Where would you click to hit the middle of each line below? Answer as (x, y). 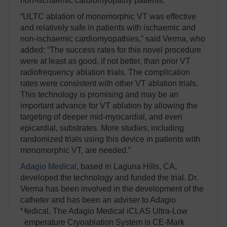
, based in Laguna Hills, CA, (127, 166)
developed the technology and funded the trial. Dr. (109, 177)
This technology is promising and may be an (99, 94)
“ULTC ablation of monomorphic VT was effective (108, 16)
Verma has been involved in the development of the (112, 188)
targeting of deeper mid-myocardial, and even (101, 117)
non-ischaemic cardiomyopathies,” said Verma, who (113, 39)
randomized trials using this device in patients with (110, 139)
